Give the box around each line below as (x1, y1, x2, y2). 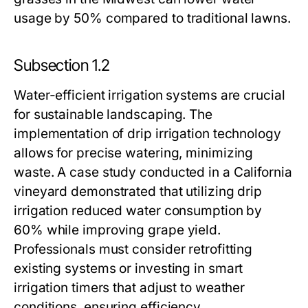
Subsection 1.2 (14, 56, 110, 75)
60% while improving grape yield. (14, 222, 221, 238)
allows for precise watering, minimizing (14, 145, 254, 161)
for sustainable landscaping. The (14, 107, 212, 122)
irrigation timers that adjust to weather (14, 280, 245, 296)
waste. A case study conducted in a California (14, 164, 292, 180)
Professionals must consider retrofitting (14, 241, 253, 257)
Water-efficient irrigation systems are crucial (14, 87, 285, 103)
